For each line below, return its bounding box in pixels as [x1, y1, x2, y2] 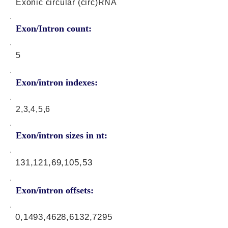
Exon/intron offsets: [16, 185, 94, 195]
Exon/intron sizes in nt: [16, 130, 107, 140]
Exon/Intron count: [16, 23, 92, 34]
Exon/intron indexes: [16, 77, 98, 88]
